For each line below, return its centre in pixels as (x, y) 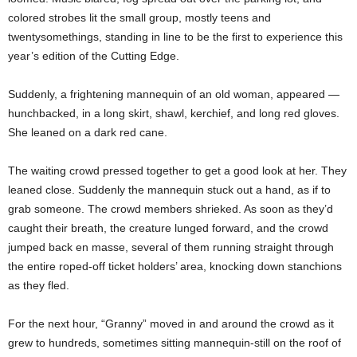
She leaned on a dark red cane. (88, 133)
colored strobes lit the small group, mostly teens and (139, 18)
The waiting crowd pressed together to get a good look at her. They (177, 171)
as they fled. (39, 286)
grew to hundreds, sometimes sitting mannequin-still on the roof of (175, 343)
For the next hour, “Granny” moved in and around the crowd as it (171, 324)
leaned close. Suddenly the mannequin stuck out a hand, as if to (169, 190)
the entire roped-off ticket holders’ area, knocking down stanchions (175, 267)
